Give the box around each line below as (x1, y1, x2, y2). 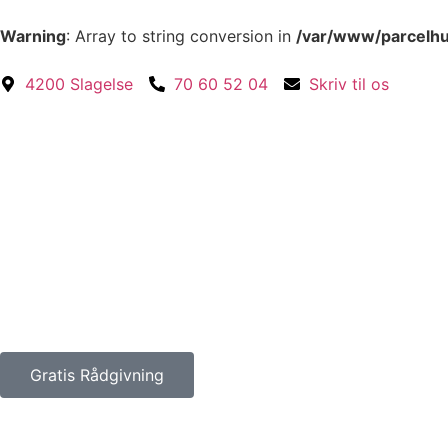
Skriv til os (309, 74, 389, 94)
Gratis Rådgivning (30, 365, 164, 385)
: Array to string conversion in (66, 26, 296, 46)
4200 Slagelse (25, 74, 133, 94)
